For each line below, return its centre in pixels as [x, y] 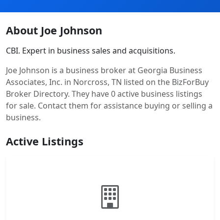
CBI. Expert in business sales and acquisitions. [91, 51]
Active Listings [45, 141]
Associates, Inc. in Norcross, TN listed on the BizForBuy [107, 82]
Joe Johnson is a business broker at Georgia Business [104, 70]
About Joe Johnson [54, 30]
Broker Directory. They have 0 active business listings [104, 94]
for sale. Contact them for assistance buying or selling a [109, 106]
